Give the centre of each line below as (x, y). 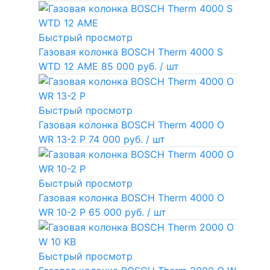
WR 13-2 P (62, 140)
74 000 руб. (117, 140)
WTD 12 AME (68, 67)
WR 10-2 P (62, 212)
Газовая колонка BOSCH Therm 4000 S (131, 52)
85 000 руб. (130, 67)
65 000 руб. (118, 212)
